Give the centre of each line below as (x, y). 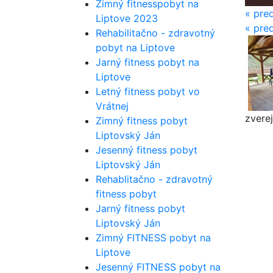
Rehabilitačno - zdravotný (155, 33)
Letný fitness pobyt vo (148, 91)
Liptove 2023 (127, 18)
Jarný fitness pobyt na (147, 62)
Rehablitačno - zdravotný (154, 179)
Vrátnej (112, 106)
